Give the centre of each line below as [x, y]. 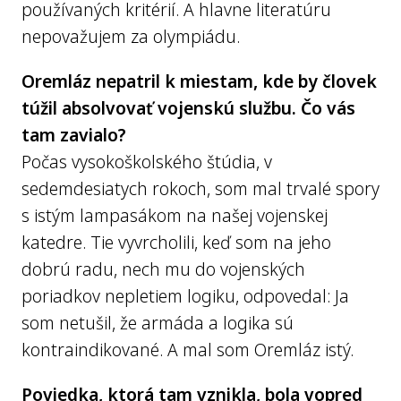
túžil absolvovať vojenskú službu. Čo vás [188, 108]
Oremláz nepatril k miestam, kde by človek [199, 81]
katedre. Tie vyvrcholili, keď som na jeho [176, 242]
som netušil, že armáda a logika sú [158, 323]
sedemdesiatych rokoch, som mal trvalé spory [200, 188]
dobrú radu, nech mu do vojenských [163, 269]
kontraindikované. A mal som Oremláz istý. [188, 350]
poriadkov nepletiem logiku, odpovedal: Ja [185, 296]
